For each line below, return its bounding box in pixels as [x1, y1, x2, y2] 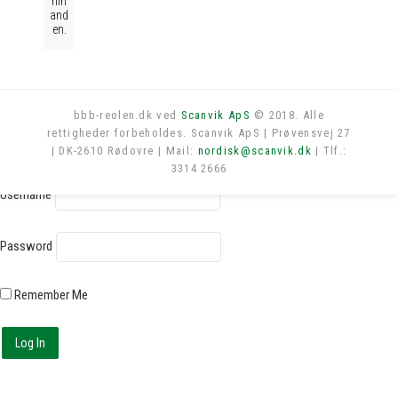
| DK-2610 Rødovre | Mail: [51, 144, 198, 158]
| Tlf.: [311, 144, 347, 158]
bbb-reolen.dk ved [74, 108, 181, 123]
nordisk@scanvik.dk [197, 144, 312, 158]
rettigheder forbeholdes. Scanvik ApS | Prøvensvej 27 [47, 126, 351, 140]
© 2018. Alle [250, 108, 324, 123]
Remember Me [12, 287, 88, 304]
